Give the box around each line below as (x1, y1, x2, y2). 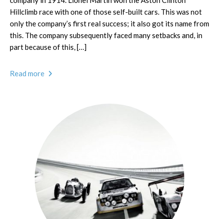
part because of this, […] (10, 43, 87, 51)
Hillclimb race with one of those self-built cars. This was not (10, 7, 202, 16)
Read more (10, 69, 46, 78)
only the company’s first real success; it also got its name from (10, 19, 209, 28)
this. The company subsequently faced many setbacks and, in (10, 31, 202, 40)
